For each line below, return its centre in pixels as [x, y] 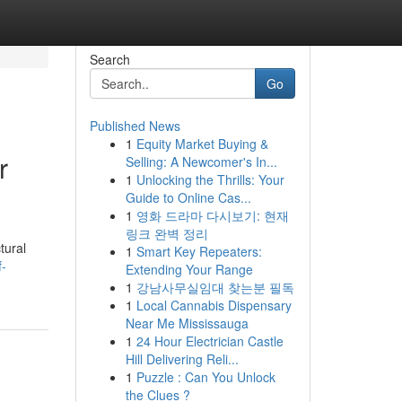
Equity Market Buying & [202, 144]
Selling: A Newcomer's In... [201, 162]
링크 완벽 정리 [166, 233]
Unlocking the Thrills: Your [210, 179]
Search [109, 59]
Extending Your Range [189, 269]
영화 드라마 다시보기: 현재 [212, 215]
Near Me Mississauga [187, 323]
